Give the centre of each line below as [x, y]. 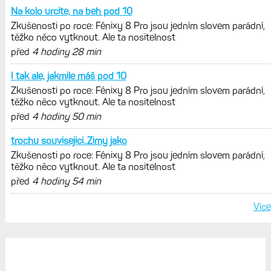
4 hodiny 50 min [66, 116]
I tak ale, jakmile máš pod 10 [68, 76]
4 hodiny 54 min [66, 181]
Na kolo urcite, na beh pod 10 [71, 11]
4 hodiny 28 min [66, 51]
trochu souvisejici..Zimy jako [69, 140]
